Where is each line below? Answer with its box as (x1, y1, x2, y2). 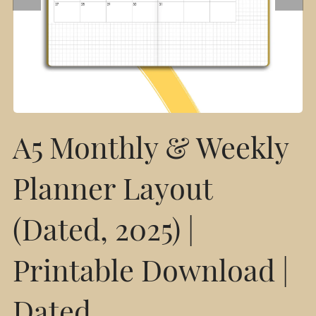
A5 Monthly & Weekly (12, 136, 288, 166)
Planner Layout (12, 177, 212, 207)
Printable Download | (12, 259, 288, 288)
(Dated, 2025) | (12, 218, 194, 248)
